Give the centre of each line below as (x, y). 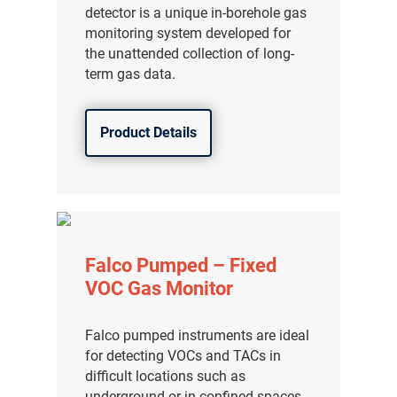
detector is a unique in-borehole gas (196, 13)
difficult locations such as (166, 377)
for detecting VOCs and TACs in (183, 356)
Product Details (149, 133)
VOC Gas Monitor (160, 289)
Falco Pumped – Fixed (181, 266)
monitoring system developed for (188, 34)
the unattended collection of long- (190, 54)
